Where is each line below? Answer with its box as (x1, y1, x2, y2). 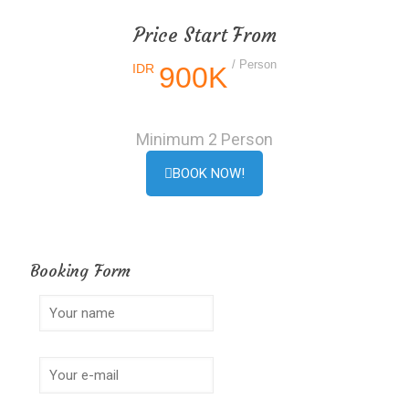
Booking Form (30, 260, 131, 281)
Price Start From (132, 23, 277, 47)
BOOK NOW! (173, 165, 245, 182)
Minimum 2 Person (136, 130, 273, 149)
